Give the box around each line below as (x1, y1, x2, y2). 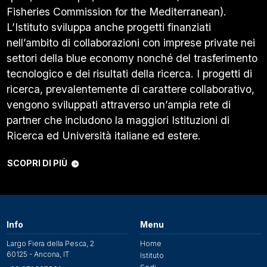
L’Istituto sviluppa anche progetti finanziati (6, 20, 211, 33)
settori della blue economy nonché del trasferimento (6, 51, 257, 64)
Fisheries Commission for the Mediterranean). (6, 5, 226, 18)
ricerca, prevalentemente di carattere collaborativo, (6, 82, 254, 95)
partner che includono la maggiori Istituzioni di (6, 113, 229, 126)
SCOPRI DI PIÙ (7, 158, 67, 169)
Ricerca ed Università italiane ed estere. (6, 129, 201, 142)
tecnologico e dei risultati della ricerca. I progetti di (6, 67, 252, 80)
